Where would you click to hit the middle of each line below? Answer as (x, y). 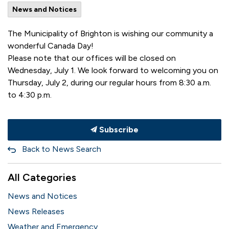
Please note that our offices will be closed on (92, 58)
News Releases (36, 211)
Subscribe (118, 130)
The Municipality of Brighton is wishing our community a (110, 33)
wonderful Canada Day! (51, 46)
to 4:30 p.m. (30, 95)
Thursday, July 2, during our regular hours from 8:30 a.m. (109, 83)
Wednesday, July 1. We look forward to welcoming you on (113, 70)
